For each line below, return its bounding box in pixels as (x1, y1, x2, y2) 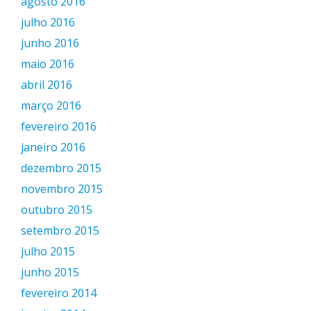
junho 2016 (21, 35, 79, 51)
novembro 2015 (21, 181, 103, 196)
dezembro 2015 (21, 160, 101, 176)
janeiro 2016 (21, 140, 85, 155)
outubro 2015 (21, 202, 92, 217)
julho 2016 (21, 15, 75, 30)
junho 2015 (21, 264, 79, 280)
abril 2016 (21, 77, 72, 92)
